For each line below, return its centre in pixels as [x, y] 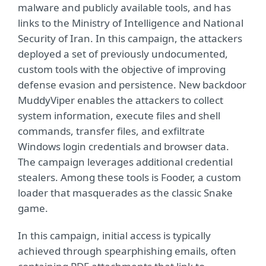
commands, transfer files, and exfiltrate [111, 131]
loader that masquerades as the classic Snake [125, 193]
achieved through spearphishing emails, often [127, 251]
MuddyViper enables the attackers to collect [121, 100]
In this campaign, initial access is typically [114, 236]
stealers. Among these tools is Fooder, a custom [129, 178]
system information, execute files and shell [119, 116]
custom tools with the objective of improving [122, 69]
